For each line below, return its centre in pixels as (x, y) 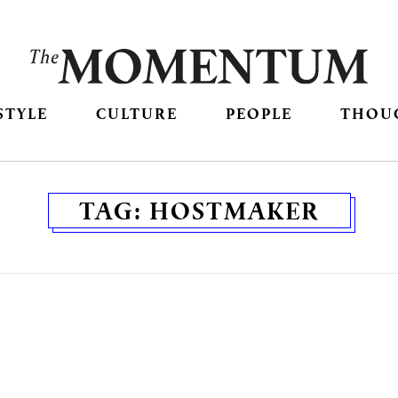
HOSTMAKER (234, 211)
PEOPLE (259, 114)
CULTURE (136, 114)
